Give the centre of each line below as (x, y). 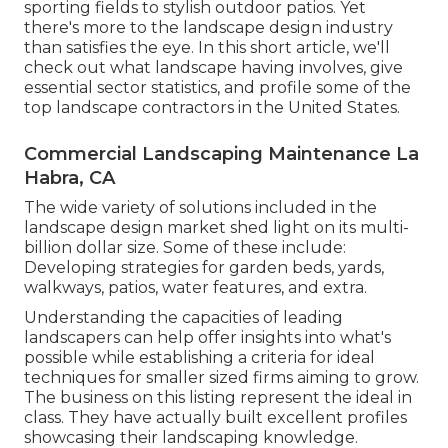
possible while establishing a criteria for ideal (199, 357)
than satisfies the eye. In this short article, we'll (207, 47)
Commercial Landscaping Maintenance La (221, 153)
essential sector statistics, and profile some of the (217, 87)
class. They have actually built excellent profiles (215, 417)
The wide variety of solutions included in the (200, 207)
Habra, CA (69, 177)
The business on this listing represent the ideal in (218, 397)
